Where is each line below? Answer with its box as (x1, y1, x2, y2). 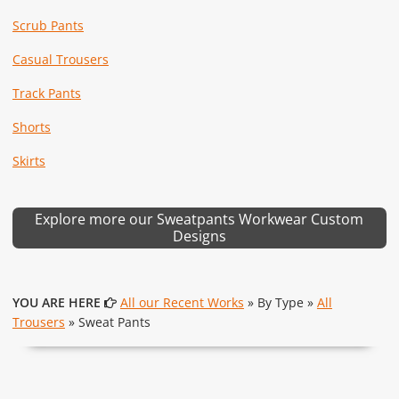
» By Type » (243, 293, 317, 311)
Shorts (12, 118, 51, 135)
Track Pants (12, 84, 81, 102)
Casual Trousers (12, 50, 109, 68)
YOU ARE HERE (12, 293, 101, 311)
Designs (172, 225, 226, 246)
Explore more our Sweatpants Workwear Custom (35, 208, 364, 229)
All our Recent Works (119, 293, 244, 311)
